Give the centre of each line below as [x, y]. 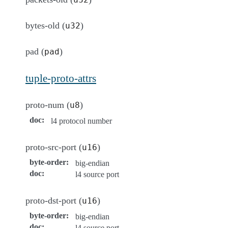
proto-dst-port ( [54, 200]
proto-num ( [48, 105]
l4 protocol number [81, 121]
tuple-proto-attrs [61, 78]
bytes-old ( [45, 25]
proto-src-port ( [54, 147]
